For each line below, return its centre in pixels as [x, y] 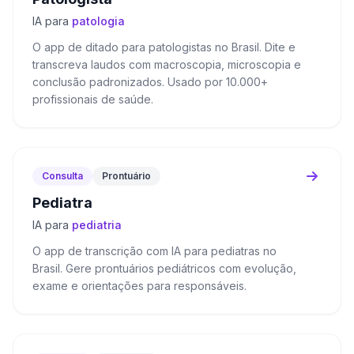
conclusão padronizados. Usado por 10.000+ [150, 82]
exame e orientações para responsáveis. [139, 286]
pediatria [97, 225]
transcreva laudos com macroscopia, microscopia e [167, 64]
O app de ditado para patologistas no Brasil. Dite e [164, 47]
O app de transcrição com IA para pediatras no [154, 251]
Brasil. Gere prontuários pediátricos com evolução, [164, 268]
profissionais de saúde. [93, 99]
